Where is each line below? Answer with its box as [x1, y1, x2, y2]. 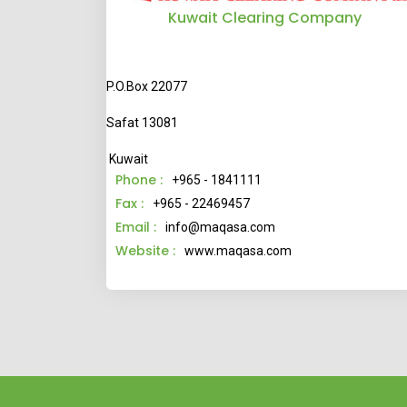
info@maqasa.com [165, 220, 275, 235]
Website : [115, 242, 175, 261]
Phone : [115, 171, 163, 190]
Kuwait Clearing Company [168, 7, 362, 29]
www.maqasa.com [184, 243, 292, 259]
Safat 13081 [106, 115, 181, 131]
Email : [115, 218, 156, 237]
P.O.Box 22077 [106, 79, 187, 94]
